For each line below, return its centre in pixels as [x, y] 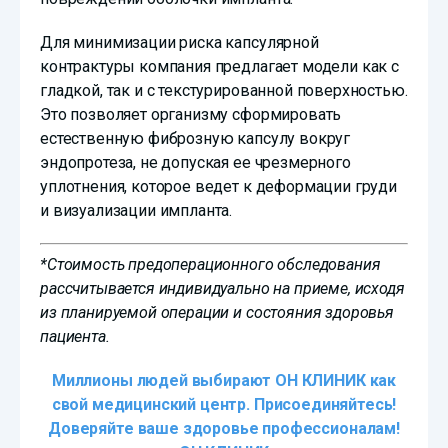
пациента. [75, 337]
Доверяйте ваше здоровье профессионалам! [224, 429]
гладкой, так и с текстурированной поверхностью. [224, 91]
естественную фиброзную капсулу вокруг [195, 139]
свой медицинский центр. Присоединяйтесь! [224, 405]
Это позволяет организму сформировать [191, 115]
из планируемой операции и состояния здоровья [217, 313]
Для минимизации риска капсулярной [179, 43]
